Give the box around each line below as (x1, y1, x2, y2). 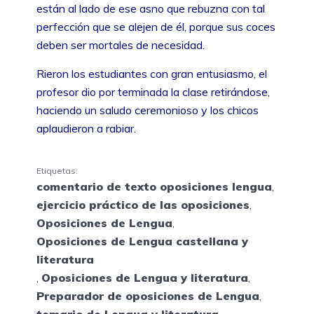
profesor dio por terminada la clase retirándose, (36, 84, 270, 99)
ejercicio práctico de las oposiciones (36, 198, 250, 212)
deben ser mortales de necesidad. (36, 37, 205, 52)
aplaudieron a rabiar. (36, 121, 136, 135)
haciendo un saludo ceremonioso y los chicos (36, 102, 259, 117)
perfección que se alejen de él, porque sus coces (36, 19, 275, 34)
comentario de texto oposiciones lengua (36, 179, 272, 194)
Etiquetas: (36, 165, 78, 177)
